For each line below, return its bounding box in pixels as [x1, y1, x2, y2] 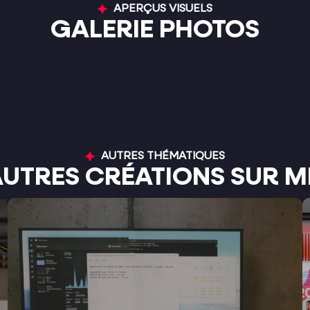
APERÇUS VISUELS [113, 3, 212, 15]
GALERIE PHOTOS [51, 17, 259, 43]
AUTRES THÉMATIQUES [100, 150, 225, 162]
